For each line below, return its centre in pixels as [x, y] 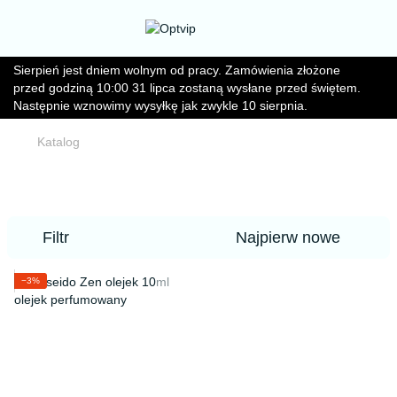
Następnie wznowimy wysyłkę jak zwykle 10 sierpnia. [160, 105]
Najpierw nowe [288, 237]
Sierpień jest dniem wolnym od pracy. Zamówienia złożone [177, 70]
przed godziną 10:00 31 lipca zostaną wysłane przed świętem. [187, 88]
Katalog [58, 142]
